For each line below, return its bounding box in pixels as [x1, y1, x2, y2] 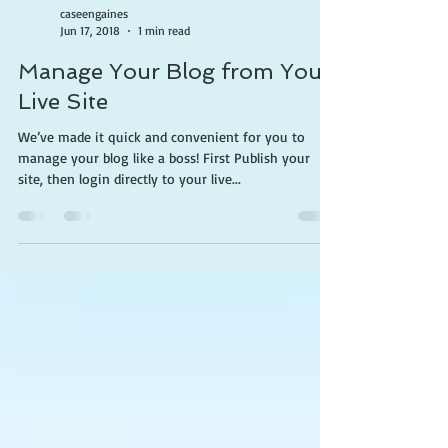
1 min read [138, 63, 190, 78]
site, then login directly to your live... [18, 210, 241, 227]
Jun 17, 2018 [60, 63, 120, 78]
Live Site [18, 128, 108, 154]
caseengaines [60, 46, 128, 61]
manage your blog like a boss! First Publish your [18, 189, 310, 206]
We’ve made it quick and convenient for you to [18, 168, 305, 185]
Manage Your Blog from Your [18, 98, 331, 124]
